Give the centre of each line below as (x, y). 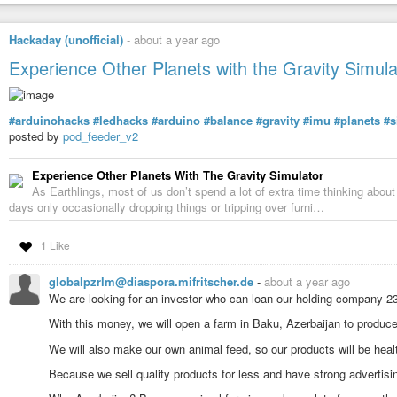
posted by (36, 136)
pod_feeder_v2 (101, 136)
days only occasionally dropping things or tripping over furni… (167, 206)
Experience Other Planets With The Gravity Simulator (178, 175)
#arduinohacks (49, 120)
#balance (228, 120)
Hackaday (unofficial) (66, 40)
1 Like (55, 245)
